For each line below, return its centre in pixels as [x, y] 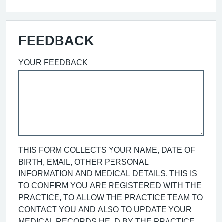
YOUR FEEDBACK [53, 62]
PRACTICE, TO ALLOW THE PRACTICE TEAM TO [111, 197]
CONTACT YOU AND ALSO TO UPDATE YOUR [105, 209]
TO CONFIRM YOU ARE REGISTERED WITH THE [110, 185]
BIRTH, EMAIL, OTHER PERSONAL [83, 162]
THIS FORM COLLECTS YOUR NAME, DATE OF [107, 150]
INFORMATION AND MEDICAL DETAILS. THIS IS [108, 173]
